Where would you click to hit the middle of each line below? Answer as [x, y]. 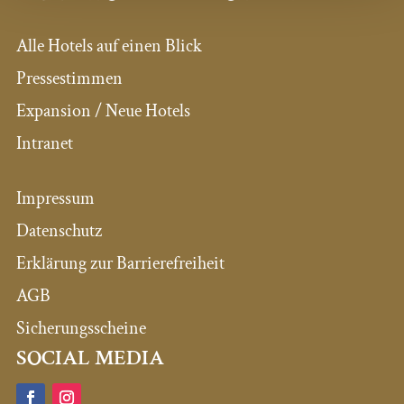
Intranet [44, 144]
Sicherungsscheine [81, 329]
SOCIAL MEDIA [90, 358]
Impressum [55, 199]
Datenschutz [59, 231]
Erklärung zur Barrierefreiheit [120, 264]
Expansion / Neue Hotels [103, 111]
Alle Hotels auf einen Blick [109, 46]
